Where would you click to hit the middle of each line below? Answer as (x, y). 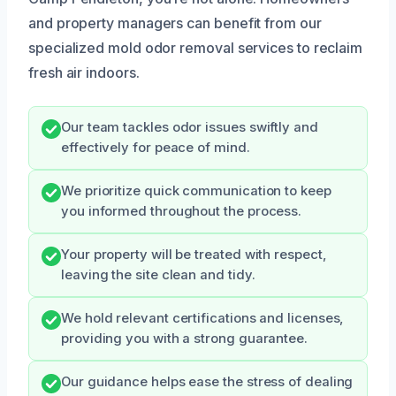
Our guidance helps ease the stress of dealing (207, 382)
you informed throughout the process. (182, 212)
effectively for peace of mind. (156, 148)
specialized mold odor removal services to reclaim (196, 48)
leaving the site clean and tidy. (158, 275)
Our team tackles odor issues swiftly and (190, 128)
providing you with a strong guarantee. (184, 339)
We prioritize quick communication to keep (196, 191)
